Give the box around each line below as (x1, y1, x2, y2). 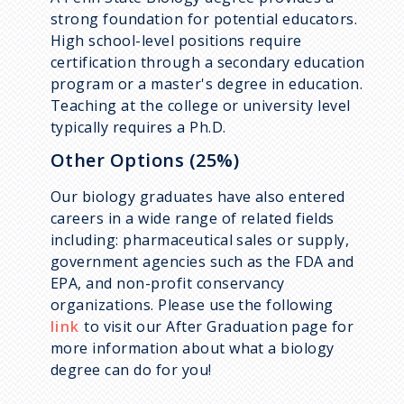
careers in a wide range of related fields (50, 208, 335, 229)
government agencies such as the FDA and (50, 252, 354, 272)
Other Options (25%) (50, 148, 240, 173)
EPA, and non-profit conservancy (50, 273, 285, 294)
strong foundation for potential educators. (50, 9, 358, 30)
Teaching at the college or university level (50, 96, 351, 116)
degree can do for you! (50, 360, 212, 381)
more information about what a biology (50, 338, 335, 359)
